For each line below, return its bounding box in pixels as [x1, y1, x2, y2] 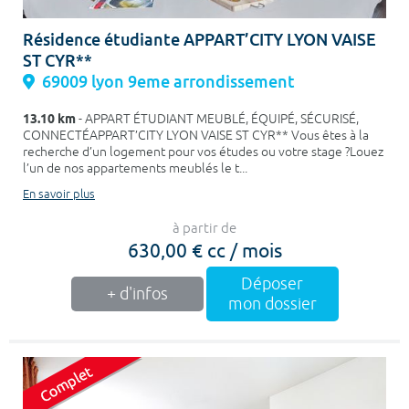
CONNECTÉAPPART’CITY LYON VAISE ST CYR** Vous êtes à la [23, 128, 369, 143]
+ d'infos [106, 284, 168, 304]
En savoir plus [23, 187, 95, 202]
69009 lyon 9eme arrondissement [42, 71, 295, 92]
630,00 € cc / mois [127, 237, 282, 261]
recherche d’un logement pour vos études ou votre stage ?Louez [23, 144, 383, 160]
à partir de [173, 220, 236, 237]
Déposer [241, 274, 303, 294]
